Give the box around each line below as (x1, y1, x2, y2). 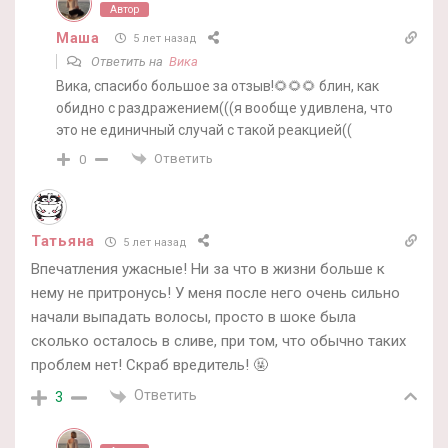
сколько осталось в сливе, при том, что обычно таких (31, 332, 406, 351)
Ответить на (88, 53, 169, 69)
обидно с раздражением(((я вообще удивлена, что (56, 99, 393, 116)
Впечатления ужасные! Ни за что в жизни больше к (31, 260, 385, 279)
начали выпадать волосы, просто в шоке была (31, 308, 356, 327)
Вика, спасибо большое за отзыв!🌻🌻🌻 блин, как (56, 77, 379, 94)
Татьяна (31, 232, 95, 251)
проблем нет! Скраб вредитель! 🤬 (31, 356, 268, 375)
